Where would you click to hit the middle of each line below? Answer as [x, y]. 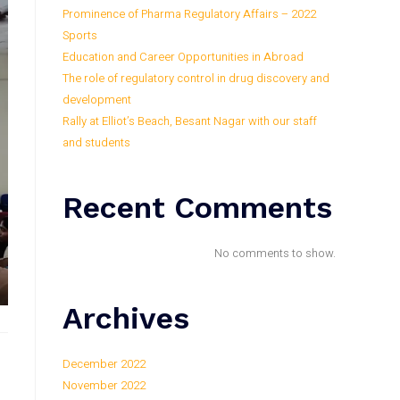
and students [96, 143]
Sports [80, 36]
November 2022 [104, 386]
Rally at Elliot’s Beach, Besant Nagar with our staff [190, 121]
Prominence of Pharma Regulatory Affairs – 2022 [189, 14]
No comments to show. [275, 254]
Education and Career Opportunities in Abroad [183, 57]
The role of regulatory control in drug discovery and [196, 79]
